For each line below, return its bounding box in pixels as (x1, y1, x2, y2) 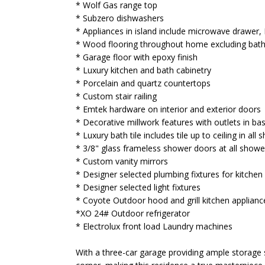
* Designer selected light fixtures (76, 182, 201, 193)
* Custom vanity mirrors (76, 156, 168, 167)
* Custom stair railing (76, 91, 157, 102)
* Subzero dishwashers (76, 12, 164, 24)
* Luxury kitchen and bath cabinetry (76, 64, 211, 76)
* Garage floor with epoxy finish (76, 51, 198, 63)
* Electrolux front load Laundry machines (76, 221, 232, 232)
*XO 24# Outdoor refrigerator (76, 208, 190, 219)
